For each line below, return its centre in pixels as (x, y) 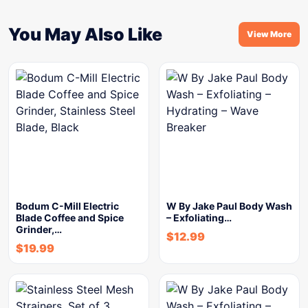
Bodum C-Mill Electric (67, 206)
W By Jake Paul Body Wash (229, 206)
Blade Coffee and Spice (70, 218)
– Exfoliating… (199, 218)
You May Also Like (85, 34)
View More (269, 34)
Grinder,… (39, 229)
